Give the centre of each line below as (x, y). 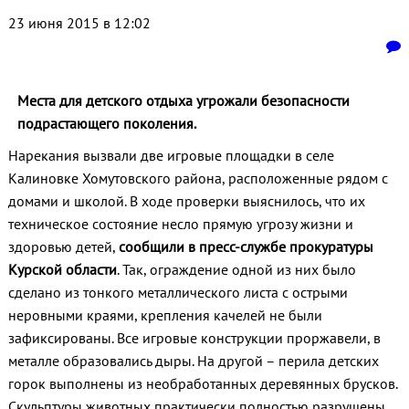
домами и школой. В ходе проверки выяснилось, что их (186, 201)
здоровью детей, (63, 247)
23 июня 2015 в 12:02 (79, 23)
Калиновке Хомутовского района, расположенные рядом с (198, 178)
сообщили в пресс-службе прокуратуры (246, 247)
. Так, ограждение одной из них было (236, 270)
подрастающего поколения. (106, 124)
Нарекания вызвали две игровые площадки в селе (171, 156)
